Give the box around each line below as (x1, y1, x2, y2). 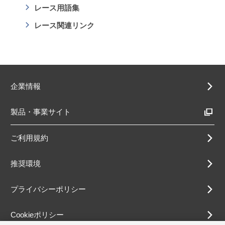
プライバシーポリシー (11, 185, 86, 194)
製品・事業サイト (11, 107, 71, 117)
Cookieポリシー (11, 210, 64, 219)
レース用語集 (34, 4, 80, 13)
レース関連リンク (34, 21, 95, 30)
